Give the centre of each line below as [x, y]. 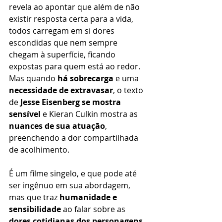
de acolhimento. [39, 149]
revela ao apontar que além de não [75, 7]
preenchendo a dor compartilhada [75, 138]
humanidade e [89, 197]
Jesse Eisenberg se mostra [72, 102]
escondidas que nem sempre [64, 42]
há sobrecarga [85, 78]
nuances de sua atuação [57, 126]
